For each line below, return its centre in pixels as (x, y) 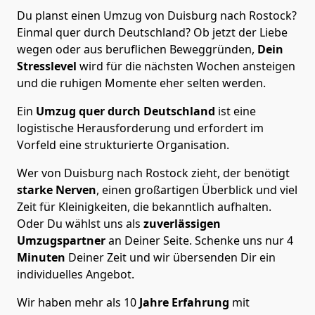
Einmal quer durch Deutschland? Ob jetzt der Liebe (152, 32)
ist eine (236, 111)
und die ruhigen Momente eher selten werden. (141, 83)
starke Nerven (57, 189)
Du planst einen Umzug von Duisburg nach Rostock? (157, 15)
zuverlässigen (181, 223)
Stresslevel (47, 66)
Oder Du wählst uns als (79, 223)
